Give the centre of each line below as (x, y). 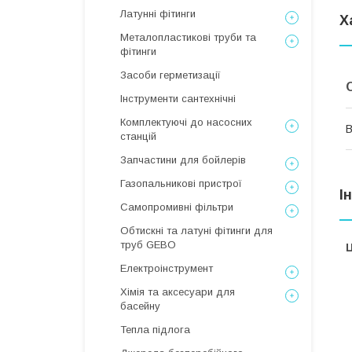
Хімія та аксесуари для (178, 292)
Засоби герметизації (170, 75)
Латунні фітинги (158, 14)
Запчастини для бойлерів (183, 160)
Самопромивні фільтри (177, 207)
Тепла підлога (155, 330)
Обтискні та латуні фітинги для (196, 231)
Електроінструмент (167, 268)
